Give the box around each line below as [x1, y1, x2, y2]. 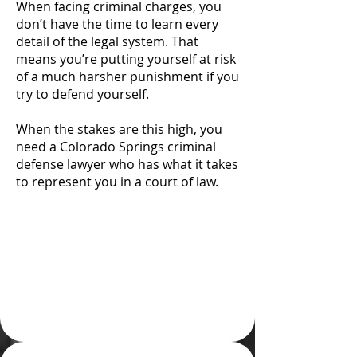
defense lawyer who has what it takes [16, 155, 238, 173]
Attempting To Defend [22, 206, 233, 230]
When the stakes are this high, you [16, 120, 222, 138]
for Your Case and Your [20, 278, 235, 302]
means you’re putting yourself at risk [16, 50, 236, 68]
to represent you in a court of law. [16, 173, 218, 190]
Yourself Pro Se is [45, 230, 210, 254]
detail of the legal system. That [16, 33, 198, 50]
